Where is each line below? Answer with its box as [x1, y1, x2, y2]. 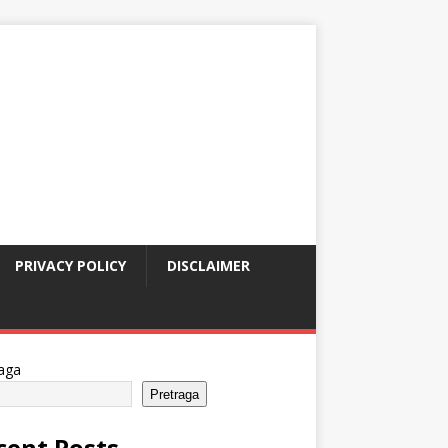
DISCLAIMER [167, 256, 250, 275]
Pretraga [149, 386, 199, 402]
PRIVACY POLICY [15, 256, 126, 275]
